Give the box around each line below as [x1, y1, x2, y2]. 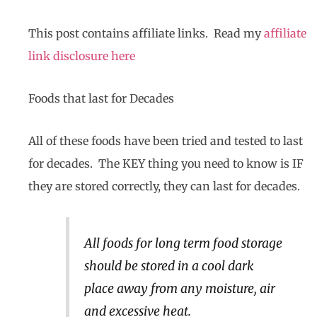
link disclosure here [28, 48, 135, 63]
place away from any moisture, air [83, 280, 275, 296]
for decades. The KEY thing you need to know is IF [28, 156, 304, 171]
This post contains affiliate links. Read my [28, 25, 264, 40]
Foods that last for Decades [28, 91, 174, 105]
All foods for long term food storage [83, 235, 282, 251]
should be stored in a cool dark [83, 258, 254, 274]
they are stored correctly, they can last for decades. [28, 178, 300, 193]
